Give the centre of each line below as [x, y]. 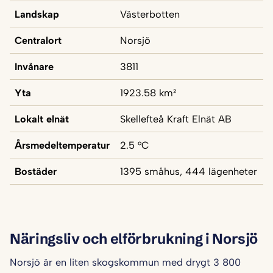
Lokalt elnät [42, 119]
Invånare [34, 67]
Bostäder [36, 172]
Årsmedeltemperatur [62, 145]
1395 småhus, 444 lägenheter [189, 172]
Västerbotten [150, 14]
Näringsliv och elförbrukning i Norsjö [134, 238]
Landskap [37, 14]
